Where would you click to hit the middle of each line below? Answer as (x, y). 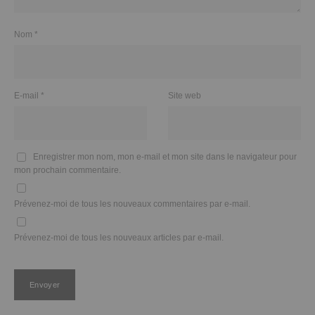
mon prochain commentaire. (67, 170)
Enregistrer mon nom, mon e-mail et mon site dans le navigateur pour (165, 157)
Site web (185, 96)
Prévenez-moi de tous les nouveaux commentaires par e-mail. (132, 204)
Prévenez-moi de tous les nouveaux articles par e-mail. (119, 238)
